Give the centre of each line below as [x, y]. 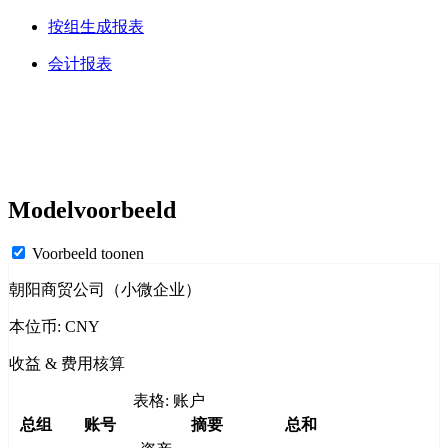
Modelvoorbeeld [92, 209]
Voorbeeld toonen [86, 254]
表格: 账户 [168, 401]
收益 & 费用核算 [67, 364]
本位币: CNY [54, 327]
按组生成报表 [96, 26]
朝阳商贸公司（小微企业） [105, 290]
